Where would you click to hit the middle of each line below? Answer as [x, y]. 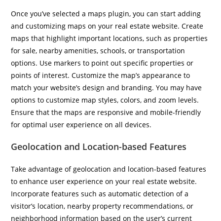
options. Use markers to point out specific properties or [102, 63]
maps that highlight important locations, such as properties [110, 38]
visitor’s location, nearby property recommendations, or [102, 206]
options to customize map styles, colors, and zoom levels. [105, 100]
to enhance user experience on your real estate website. [104, 181]
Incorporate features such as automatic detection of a [100, 194]
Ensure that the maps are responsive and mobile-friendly [106, 112]
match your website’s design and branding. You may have [107, 88]
